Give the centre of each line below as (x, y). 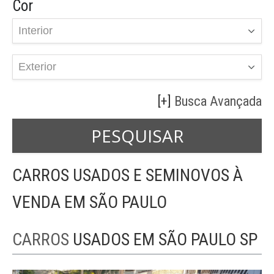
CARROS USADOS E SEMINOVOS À (128, 176)
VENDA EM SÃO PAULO (90, 202)
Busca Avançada (218, 101)
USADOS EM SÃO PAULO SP (165, 240)
